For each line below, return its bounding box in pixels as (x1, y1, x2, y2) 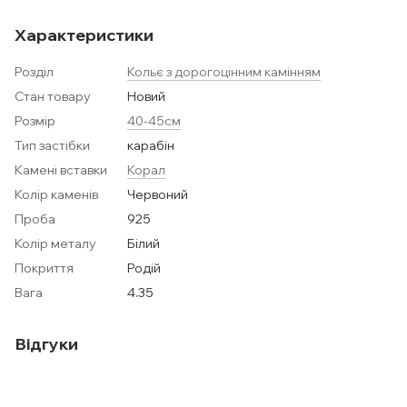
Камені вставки (15, 162, 107, 179)
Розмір (15, 113, 55, 130)
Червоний (127, 186, 188, 203)
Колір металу (15, 235, 96, 253)
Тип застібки (15, 137, 90, 154)
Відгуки (15, 333, 78, 355)
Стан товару (15, 88, 91, 105)
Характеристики (15, 25, 154, 46)
